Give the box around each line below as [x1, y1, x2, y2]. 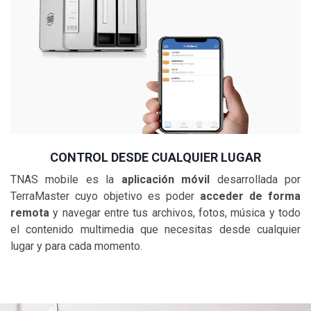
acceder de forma [200, 190, 301, 203]
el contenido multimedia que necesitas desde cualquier [10, 223, 301, 237]
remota [10, 206, 49, 220]
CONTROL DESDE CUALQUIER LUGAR [50, 150, 261, 165]
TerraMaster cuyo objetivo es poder [10, 190, 200, 203]
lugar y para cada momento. [10, 239, 145, 253]
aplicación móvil [121, 173, 217, 187]
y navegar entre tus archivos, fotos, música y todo [49, 206, 301, 220]
